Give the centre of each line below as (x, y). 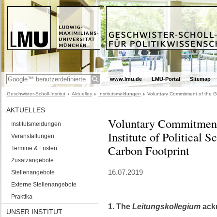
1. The (120, 207)
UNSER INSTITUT (34, 212)
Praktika (22, 197)
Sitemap (200, 79)
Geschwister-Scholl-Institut (36, 94)
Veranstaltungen (32, 136)
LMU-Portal (166, 79)
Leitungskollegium (166, 207)
